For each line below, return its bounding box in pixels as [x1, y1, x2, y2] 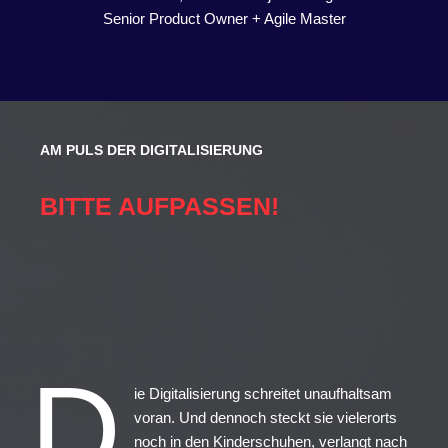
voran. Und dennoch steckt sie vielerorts [133, 409, 397, 427]
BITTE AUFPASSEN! [40, 192, 279, 221]
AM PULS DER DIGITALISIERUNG [40, 142, 263, 159]
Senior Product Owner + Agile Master [102, 10, 346, 28]
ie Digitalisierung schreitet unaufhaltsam [133, 385, 392, 403]
